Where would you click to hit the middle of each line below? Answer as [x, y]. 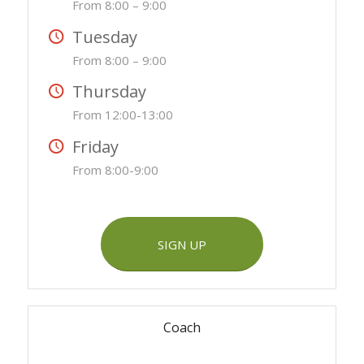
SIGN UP [182, 244]
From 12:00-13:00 [122, 115]
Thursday [109, 92]
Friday [95, 147]
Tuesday [104, 37]
